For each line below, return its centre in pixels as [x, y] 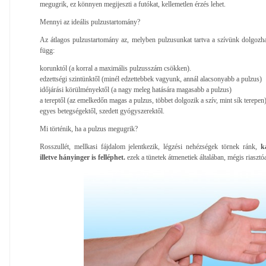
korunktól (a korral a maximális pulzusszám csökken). [115, 68]
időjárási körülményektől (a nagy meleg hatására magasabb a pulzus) [136, 89]
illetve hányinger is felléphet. [83, 157]
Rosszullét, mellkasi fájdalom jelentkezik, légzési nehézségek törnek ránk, [150, 146]
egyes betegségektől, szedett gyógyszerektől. [102, 111]
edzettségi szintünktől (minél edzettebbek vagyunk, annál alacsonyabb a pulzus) [151, 79]
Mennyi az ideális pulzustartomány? [90, 22]
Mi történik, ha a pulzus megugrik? [89, 129]
